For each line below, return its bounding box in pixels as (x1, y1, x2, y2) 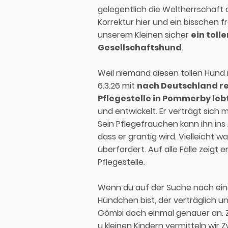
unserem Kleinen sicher (98, 29, 191, 41)
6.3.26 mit (98, 80, 137, 92)
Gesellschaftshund (98, 42, 182, 53)
